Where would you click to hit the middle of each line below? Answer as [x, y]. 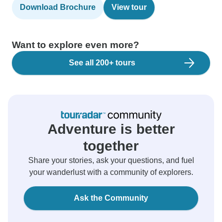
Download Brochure [58, 7]
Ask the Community [111, 198]
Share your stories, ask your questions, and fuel [111, 160]
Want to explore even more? [76, 45]
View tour [129, 7]
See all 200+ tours [102, 63]
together [111, 146]
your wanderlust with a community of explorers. [111, 172]
